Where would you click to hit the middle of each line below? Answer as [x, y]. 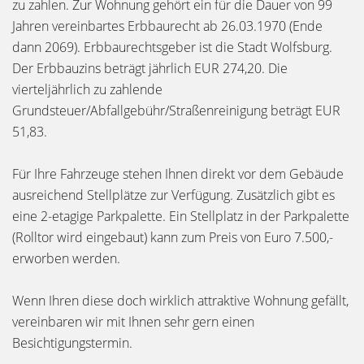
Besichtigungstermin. [72, 343]
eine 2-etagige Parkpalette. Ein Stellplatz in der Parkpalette [181, 216]
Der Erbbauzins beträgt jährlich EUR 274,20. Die [150, 68]
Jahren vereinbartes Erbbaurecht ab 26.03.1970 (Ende [167, 26]
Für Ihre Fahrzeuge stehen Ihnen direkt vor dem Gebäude [178, 174]
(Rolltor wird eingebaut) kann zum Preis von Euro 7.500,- [173, 237]
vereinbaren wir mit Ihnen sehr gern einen [133, 322]
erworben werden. [66, 258]
